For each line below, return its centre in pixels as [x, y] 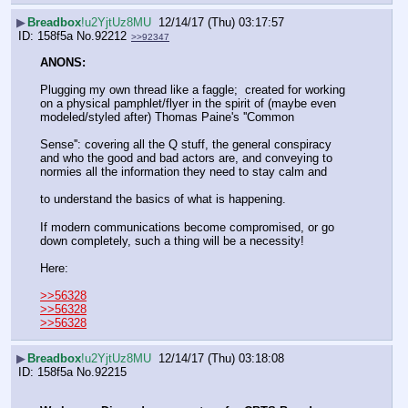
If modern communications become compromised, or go [187, 227]
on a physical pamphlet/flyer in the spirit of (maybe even [188, 104]
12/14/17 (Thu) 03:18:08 [221, 358]
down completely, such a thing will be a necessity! [172, 240]
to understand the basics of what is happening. [163, 199]
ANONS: [63, 63]
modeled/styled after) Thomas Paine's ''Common [167, 117]
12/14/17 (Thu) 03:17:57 [221, 22]
